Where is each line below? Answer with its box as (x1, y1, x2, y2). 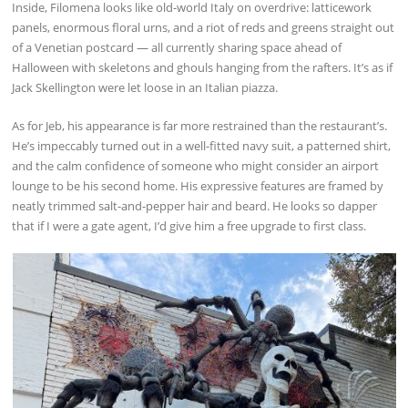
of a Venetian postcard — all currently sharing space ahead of (12, 39, 342, 56)
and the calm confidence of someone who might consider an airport (12, 157, 380, 174)
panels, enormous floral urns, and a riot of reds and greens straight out (12, 19, 395, 36)
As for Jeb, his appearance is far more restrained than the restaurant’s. (12, 117, 388, 134)
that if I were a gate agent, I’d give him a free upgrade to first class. (12, 217, 367, 234)
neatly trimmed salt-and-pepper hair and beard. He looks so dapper (12, 197, 378, 214)
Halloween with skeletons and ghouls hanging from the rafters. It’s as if (12, 59, 393, 76)
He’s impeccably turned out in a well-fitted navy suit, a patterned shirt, (12, 137, 392, 154)
